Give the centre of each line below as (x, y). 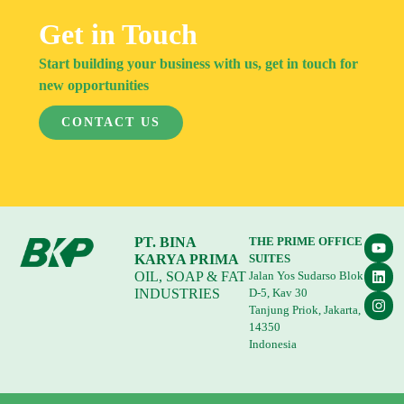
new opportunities (94, 86)
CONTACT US (111, 123)
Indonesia (273, 345)
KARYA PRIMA (187, 260)
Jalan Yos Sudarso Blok (307, 276)
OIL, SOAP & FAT (191, 277)
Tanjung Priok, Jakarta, (305, 311)
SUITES (270, 259)
